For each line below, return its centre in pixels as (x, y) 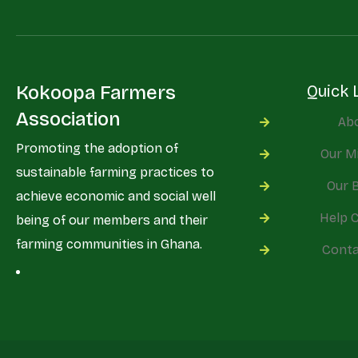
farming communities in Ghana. (109, 244)
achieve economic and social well (116, 196)
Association (68, 119)
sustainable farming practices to (115, 172)
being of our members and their (112, 220)
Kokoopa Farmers (96, 93)
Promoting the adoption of (97, 148)
